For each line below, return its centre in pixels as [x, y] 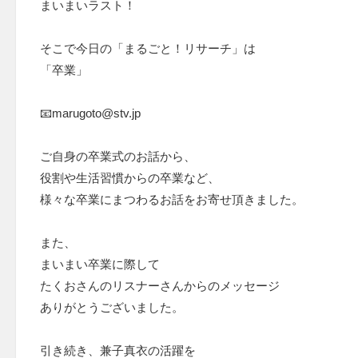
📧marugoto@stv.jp [90, 113]
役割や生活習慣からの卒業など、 [130, 178]
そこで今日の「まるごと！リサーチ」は [148, 49]
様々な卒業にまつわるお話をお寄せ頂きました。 [172, 200]
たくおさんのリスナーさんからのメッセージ [160, 286]
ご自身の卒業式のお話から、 [118, 157]
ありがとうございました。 [112, 308]
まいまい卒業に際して [100, 265]
